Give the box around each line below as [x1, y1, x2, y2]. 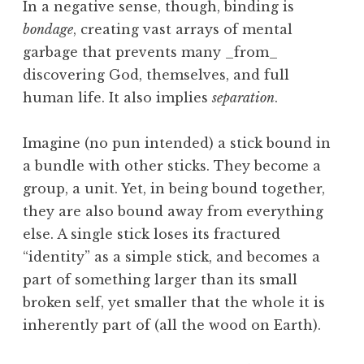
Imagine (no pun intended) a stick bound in [23, 135, 331, 152]
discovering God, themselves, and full [23, 67, 289, 84]
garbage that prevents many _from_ [23, 44, 278, 61]
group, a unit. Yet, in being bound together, [23, 180, 325, 197]
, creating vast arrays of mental [73, 21, 292, 38]
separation [212, 89, 275, 106]
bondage [23, 21, 73, 38]
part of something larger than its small [23, 271, 297, 288]
